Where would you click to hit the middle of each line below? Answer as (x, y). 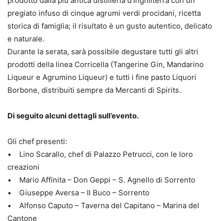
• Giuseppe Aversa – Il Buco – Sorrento (78, 193)
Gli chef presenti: (37, 142)
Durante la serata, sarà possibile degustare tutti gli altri (103, 52)
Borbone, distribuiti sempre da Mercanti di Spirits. (94, 90)
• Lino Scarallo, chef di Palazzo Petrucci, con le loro (100, 154)
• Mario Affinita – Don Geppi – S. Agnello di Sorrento (101, 180)
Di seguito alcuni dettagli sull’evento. (73, 116)
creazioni (23, 167)
